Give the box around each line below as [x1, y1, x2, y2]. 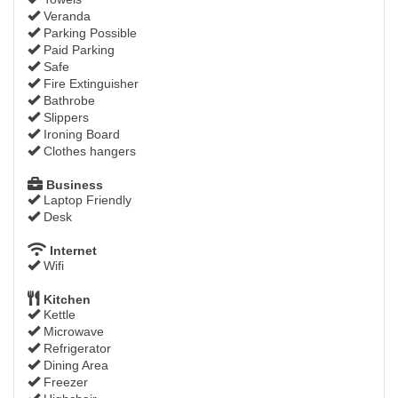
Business [43, 178, 103, 193]
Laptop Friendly [40, 193, 131, 208]
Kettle [40, 307, 76, 322]
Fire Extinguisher [40, 76, 139, 92]
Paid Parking [40, 43, 115, 58]
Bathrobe [40, 93, 95, 108]
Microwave [40, 324, 104, 339]
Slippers [40, 110, 89, 125]
